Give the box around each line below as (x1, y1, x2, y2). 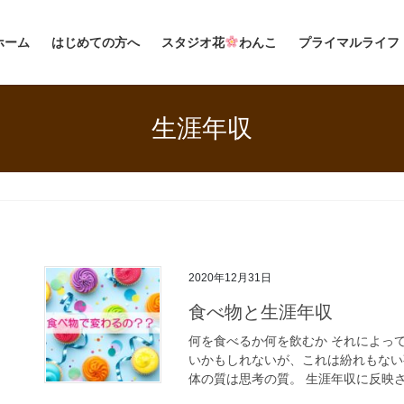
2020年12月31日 (188, 271, 271, 285)
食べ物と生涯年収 (188, 301, 333, 322)
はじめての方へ (51, 35, 141, 50)
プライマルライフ (298, 35, 399, 50)
